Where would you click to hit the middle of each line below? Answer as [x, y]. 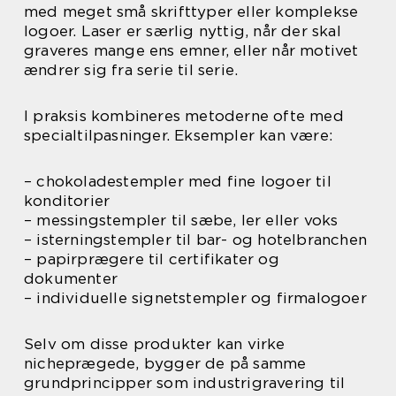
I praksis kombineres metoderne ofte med [184, 116]
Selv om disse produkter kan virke [155, 344]
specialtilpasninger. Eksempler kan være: [179, 135]
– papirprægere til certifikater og [152, 259]
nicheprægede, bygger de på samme [165, 363]
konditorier [67, 201]
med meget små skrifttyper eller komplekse [191, 11]
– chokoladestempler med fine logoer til [178, 181]
